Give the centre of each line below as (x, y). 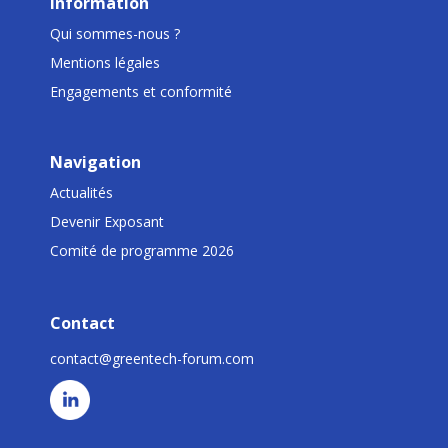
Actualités (81, 193)
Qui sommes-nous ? (115, 34)
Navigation (95, 162)
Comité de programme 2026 (142, 251)
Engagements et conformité (141, 92)
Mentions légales (105, 63)
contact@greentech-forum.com (152, 359)
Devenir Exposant (107, 222)
